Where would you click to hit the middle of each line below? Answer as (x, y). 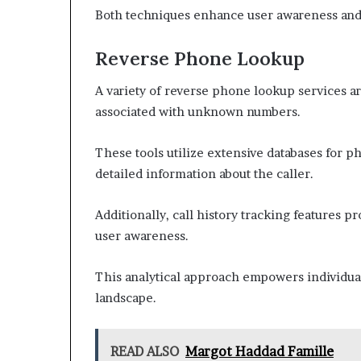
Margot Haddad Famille (259, 351)
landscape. (126, 298)
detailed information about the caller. (204, 174)
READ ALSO (145, 351)
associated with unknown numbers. (198, 112)
